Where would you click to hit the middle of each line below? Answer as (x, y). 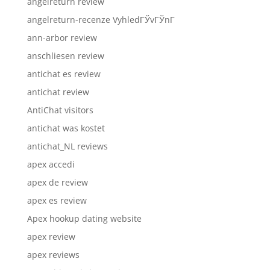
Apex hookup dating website (84, 218)
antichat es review (64, 74)
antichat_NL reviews (67, 146)
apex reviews (53, 254)
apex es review (57, 200)
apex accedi (51, 164)
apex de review (57, 182)
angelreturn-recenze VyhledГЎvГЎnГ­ (101, 19)
